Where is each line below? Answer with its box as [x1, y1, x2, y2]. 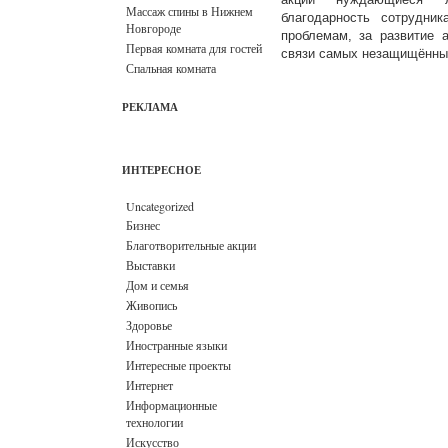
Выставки [125, 257, 175, 273]
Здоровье [125, 317, 172, 333]
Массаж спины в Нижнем [125, 3, 253, 19]
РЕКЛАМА [121, 99, 178, 115]
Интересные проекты [125, 357, 231, 373]
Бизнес [125, 217, 160, 233]
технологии [125, 414, 183, 430]
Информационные [125, 397, 217, 413]
